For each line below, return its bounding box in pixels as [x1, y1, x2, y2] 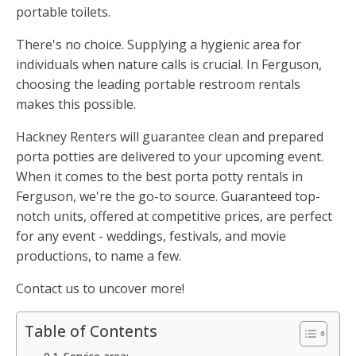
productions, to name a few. [16, 247, 181, 265]
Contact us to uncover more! [16, 280, 184, 298]
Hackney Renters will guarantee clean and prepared [16, 128, 323, 146]
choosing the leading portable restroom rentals [16, 75, 300, 94]
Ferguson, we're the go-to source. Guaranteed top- [16, 188, 320, 206]
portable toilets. [16, 3, 110, 21]
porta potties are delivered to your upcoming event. [16, 148, 323, 166]
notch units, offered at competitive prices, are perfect [16, 207, 332, 226]
